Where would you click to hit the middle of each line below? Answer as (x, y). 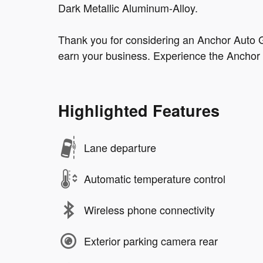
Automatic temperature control (155, 179)
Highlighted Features (139, 110)
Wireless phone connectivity (149, 210)
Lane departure (120, 148)
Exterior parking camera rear (151, 241)
